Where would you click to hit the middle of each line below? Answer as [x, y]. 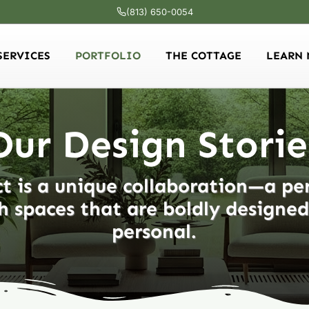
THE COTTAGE [203, 56]
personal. [154, 232]
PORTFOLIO [108, 56]
